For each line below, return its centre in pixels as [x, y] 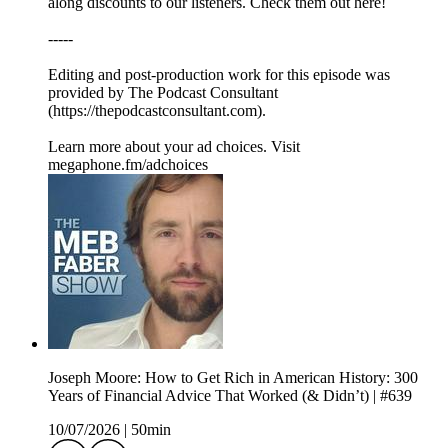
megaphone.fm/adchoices [128, 164]
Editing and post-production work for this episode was [219, 74]
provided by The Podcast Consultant [163, 92]
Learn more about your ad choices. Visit [174, 146]
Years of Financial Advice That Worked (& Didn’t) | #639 [230, 395]
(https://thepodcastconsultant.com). [157, 110]
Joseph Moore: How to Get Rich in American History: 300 [233, 377]
